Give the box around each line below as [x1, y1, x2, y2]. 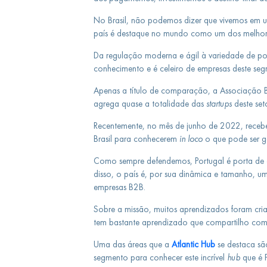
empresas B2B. [93, 182, 148, 193]
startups [206, 98, 232, 109]
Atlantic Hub [171, 239, 215, 250]
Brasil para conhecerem [93, 133, 177, 144]
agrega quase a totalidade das [93, 98, 206, 109]
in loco [176, 133, 203, 144]
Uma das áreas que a [93, 239, 172, 250]
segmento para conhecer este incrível [93, 252, 227, 263]
